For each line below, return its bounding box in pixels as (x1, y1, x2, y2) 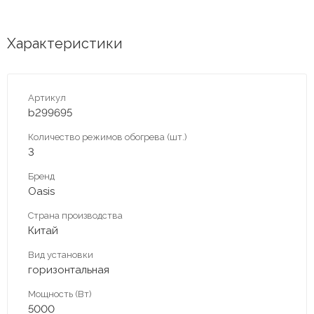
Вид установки (28, 249, 93, 260)
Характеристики (7, 34, 123, 52)
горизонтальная (28, 263, 109, 276)
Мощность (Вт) (28, 288, 92, 299)
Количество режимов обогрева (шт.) (28, 131, 187, 142)
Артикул (28, 92, 66, 103)
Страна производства (28, 210, 123, 221)
